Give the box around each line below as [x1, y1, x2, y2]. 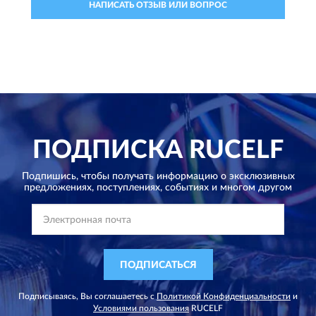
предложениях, [24, 182, 94, 193]
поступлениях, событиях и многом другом [94, 182, 292, 193]
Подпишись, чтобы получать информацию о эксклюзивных [21, 171, 295, 181]
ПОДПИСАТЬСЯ [119, 260, 197, 270]
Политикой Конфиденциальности [157, 291, 291, 300]
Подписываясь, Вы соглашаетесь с [18, 291, 157, 300]
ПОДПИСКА [32, 137, 183, 163]
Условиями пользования [93, 303, 189, 312]
